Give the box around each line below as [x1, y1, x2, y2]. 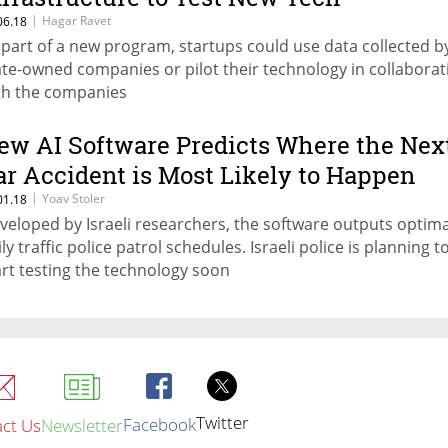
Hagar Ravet [42, 12, 111, 29]
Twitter [195, 411, 249, 434]
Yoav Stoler [42, 190, 105, 207]
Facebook [122, 413, 196, 436]
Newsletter [40, 414, 123, 437]
